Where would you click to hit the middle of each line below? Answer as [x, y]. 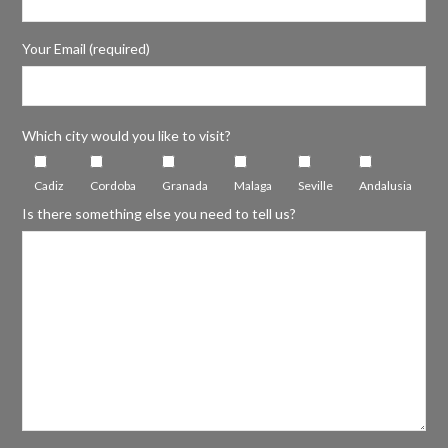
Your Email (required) [86, 49]
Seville [315, 186]
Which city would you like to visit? [127, 136]
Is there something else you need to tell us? [159, 214]
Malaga [253, 186]
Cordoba [113, 186]
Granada [185, 186]
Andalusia [385, 186]
